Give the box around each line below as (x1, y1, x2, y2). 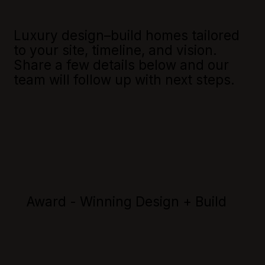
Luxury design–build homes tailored (13, 27, 240, 43)
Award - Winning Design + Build (26, 193, 227, 210)
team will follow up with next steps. (13, 71, 235, 88)
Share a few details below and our (13, 56, 229, 73)
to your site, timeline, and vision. (13, 41, 217, 58)
